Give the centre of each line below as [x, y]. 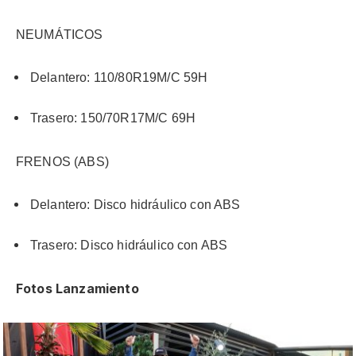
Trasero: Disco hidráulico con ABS [129, 245]
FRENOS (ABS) [62, 161]
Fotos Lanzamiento [77, 288]
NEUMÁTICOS [60, 34]
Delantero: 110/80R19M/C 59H [119, 78]
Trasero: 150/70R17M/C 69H [113, 118]
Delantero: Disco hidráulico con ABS [135, 205]
